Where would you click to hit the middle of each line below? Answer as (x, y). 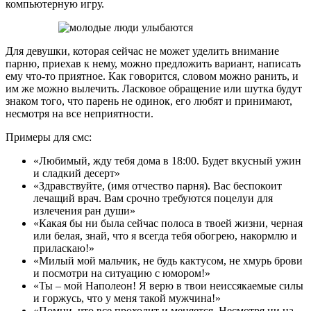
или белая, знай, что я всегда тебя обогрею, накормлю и (165, 235)
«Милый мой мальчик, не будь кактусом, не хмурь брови (168, 260)
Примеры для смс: (49, 137)
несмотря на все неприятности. (79, 113)
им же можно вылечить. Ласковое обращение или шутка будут (154, 88)
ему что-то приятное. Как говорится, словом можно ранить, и (152, 76)
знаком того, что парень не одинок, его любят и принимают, (149, 101)
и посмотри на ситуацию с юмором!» (122, 273)
